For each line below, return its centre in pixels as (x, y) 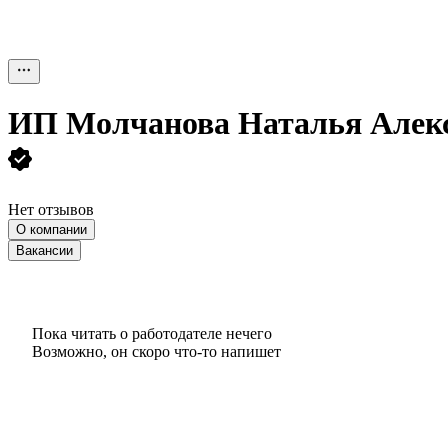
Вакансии (44, 250)
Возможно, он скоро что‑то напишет (156, 351)
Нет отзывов (51, 209)
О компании (51, 229)
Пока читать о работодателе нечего (152, 333)
